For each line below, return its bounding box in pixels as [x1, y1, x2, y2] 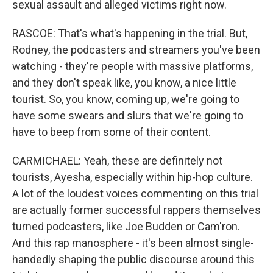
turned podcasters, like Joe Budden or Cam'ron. [12, 220, 240, 233]
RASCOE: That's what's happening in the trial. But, [12, 27, 247, 40]
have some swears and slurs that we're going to [12, 109, 243, 122]
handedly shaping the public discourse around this [12, 253, 255, 266]
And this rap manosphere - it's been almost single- [12, 236, 254, 249]
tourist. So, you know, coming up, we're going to [12, 93, 239, 105]
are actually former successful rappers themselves [12, 204, 261, 216]
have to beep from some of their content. [12, 126, 211, 138]
